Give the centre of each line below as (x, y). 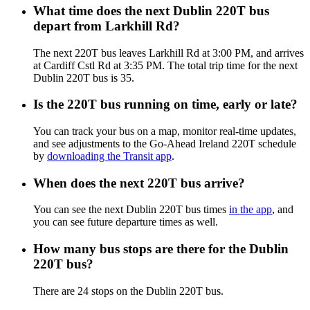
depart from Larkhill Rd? (107, 26)
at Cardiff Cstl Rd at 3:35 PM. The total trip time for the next (165, 65)
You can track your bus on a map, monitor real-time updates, (165, 131)
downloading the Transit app (109, 156)
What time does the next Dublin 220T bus (151, 10)
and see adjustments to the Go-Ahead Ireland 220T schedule (165, 143)
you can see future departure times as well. (126, 222)
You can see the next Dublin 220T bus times (131, 210)
